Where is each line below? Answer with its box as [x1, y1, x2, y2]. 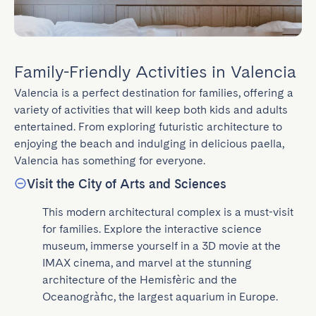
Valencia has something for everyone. [14, 153, 205, 167]
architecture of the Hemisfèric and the [42, 272, 237, 286]
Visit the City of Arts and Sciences [27, 176, 226, 191]
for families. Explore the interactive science [42, 221, 262, 236]
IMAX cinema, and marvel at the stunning [42, 255, 252, 269]
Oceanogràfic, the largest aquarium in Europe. [42, 289, 278, 303]
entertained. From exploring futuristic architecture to [14, 119, 282, 133]
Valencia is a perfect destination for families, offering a [14, 85, 293, 99]
